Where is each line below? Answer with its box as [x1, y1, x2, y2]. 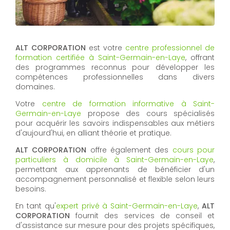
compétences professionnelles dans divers [15, 71, 215, 82]
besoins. [15, 183, 46, 194]
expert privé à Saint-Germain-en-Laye [55, 200, 198, 211]
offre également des [86, 144, 172, 155]
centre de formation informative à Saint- [42, 98, 215, 109]
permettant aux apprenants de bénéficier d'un [15, 164, 215, 175]
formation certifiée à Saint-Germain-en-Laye [15, 52, 185, 63]
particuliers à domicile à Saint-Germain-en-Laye [15, 154, 214, 165]
